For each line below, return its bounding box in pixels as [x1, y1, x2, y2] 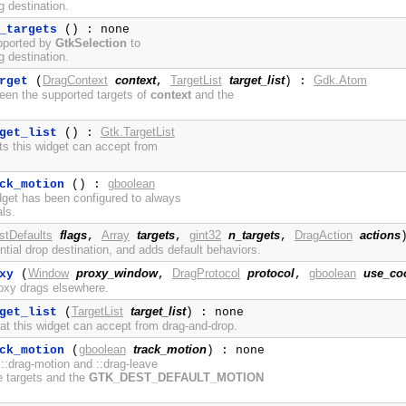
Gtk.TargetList [100, 125, 175, 140]
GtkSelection [54, 36, 127, 51]
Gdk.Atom [313, 73, 367, 88]
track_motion [132, 343, 207, 357]
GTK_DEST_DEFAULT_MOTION [88, 371, 264, 385]
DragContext [42, 73, 108, 88]
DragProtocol [171, 266, 240, 281]
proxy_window [75, 266, 158, 281]
